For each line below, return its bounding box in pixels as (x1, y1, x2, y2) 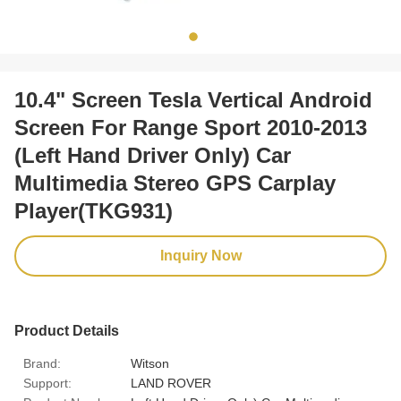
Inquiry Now (159, 248, 242, 263)
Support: (23, 376, 72, 390)
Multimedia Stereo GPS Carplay (14, 171, 336, 195)
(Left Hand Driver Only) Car (14, 143, 291, 167)
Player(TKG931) (14, 199, 173, 223)
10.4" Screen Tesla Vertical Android (14, 88, 372, 112)
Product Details (14, 323, 119, 338)
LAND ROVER (131, 376, 211, 390)
